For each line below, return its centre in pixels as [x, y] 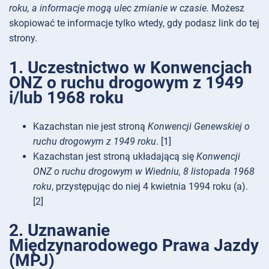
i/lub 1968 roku [66, 97]
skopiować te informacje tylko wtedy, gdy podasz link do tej [134, 23]
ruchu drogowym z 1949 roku [95, 141]
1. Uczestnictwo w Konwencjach [131, 67]
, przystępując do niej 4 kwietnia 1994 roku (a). [150, 186]
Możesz [227, 8]
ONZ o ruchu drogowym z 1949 [126, 82]
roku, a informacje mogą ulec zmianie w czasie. [109, 8]
